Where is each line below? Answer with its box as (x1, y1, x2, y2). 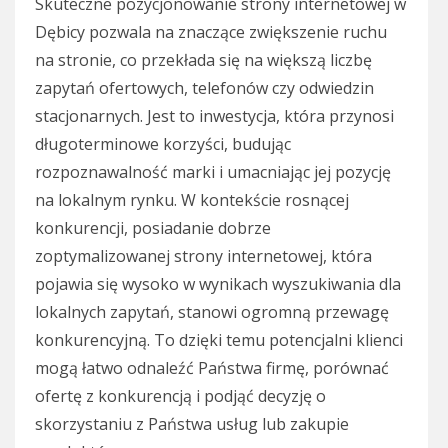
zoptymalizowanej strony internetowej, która (35, 245, 372, 268)
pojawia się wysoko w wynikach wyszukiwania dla (35, 273, 401, 296)
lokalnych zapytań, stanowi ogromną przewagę (35, 301, 389, 324)
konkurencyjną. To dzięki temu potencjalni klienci (35, 329, 403, 352)
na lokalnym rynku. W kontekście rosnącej (35, 189, 349, 212)
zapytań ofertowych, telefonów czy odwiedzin (35, 77, 374, 100)
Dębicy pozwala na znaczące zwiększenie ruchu (35, 21, 387, 44)
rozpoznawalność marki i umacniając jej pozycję (35, 161, 391, 184)
